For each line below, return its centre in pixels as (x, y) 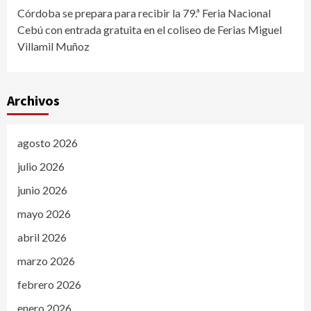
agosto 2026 (48, 142)
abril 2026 (42, 237)
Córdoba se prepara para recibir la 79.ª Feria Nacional (144, 12)
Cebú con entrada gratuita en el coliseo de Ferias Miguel (150, 29)
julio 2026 (41, 166)
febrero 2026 (49, 284)
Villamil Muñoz (53, 46)
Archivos (33, 100)
